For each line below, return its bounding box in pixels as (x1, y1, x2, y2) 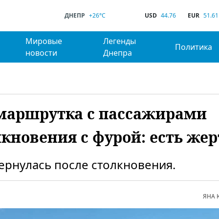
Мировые (25, 36, 62, 46)
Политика (175, 42, 213, 52)
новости (25, 47, 57, 58)
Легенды (103, 36, 136, 46)
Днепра (103, 47, 132, 58)
